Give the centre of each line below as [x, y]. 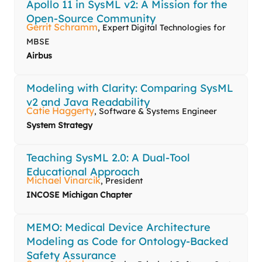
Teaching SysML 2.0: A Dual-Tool [108, 158]
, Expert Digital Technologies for [162, 28]
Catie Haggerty [60, 111]
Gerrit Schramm [62, 27]
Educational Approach [83, 172]
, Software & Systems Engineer [156, 111]
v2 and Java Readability [88, 102]
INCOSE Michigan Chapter [79, 195]
